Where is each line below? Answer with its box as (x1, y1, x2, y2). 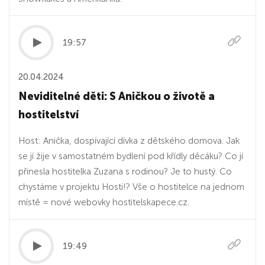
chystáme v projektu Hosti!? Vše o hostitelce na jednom (18, 182, 244, 192)
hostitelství (18, 108, 79, 121)
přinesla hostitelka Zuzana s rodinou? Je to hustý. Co (18, 166, 232, 177)
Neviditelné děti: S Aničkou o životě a (18, 90, 215, 103)
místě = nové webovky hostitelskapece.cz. (18, 197, 189, 208)
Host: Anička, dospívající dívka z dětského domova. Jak (18, 135, 240, 146)
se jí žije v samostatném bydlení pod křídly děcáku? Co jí (18, 151, 243, 161)
